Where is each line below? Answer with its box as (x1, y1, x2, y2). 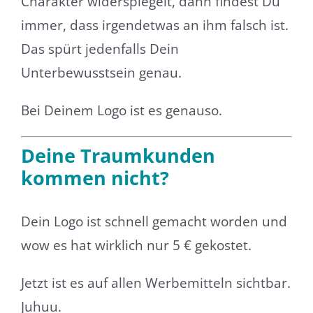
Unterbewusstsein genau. (20, 64, 182, 82)
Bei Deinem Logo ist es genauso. (20, 101, 222, 120)
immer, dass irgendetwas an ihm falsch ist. (20, 16, 289, 35)
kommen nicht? (20, 164, 169, 191)
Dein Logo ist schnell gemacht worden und (20, 212, 287, 231)
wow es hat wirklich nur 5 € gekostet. (20, 236, 252, 255)
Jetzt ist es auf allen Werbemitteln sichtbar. (20, 274, 291, 293)
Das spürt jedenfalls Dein (20, 40, 179, 59)
